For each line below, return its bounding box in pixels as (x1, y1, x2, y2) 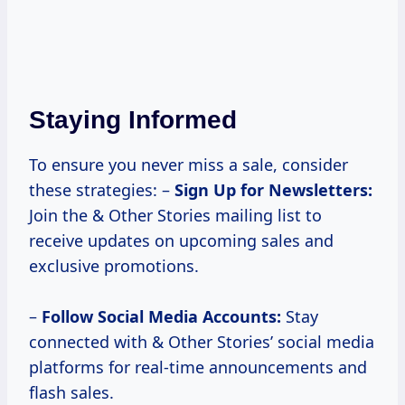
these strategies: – (29, 179, 174, 202)
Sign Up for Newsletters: (174, 179, 372, 202)
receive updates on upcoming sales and (29, 230, 334, 252)
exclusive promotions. (29, 255, 199, 278)
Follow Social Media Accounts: (42, 306, 281, 328)
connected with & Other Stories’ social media (29, 331, 374, 353)
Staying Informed (29, 106, 237, 135)
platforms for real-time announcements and (29, 356, 367, 379)
